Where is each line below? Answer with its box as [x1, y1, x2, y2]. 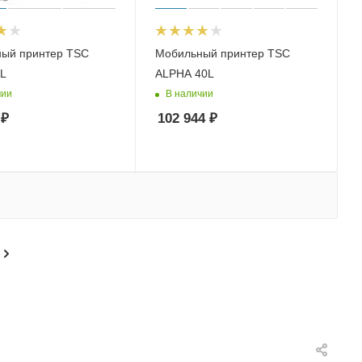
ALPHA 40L [155, 66, 215, 80]
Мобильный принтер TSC [155, 46, 291, 60]
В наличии [166, 88, 214, 100]
